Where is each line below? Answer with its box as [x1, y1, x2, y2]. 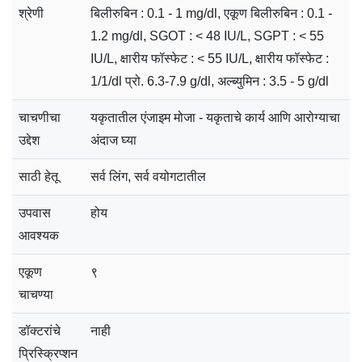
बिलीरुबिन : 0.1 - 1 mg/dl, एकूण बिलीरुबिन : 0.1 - [90, 6, 332, 20]
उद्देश [19, 133, 40, 147]
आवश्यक [19, 228, 59, 242]
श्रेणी [19, 6, 44, 20]
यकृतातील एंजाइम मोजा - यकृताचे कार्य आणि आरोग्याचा [90, 110, 340, 124]
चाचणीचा [19, 110, 61, 124]
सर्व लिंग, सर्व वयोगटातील [90, 169, 206, 183]
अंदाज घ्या [90, 133, 137, 147]
